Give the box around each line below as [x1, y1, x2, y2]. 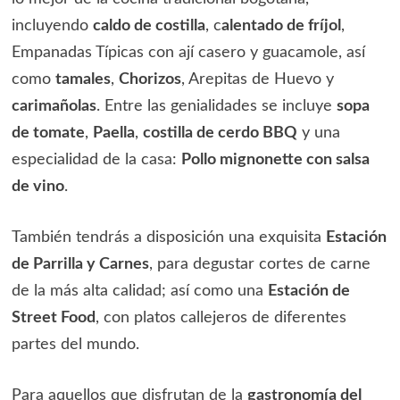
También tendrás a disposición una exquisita [11, 229, 326, 246]
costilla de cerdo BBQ [142, 125, 297, 142]
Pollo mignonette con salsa [180, 152, 370, 169]
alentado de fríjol [221, 18, 341, 35]
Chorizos [118, 71, 181, 88]
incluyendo [11, 18, 93, 35]
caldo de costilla [92, 18, 205, 35]
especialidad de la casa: [11, 152, 181, 169]
